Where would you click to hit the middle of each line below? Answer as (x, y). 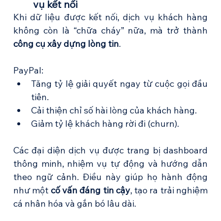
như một (32, 190)
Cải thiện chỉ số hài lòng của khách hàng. (114, 110)
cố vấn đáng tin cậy (90, 190)
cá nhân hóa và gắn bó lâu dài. (74, 204)
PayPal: (28, 71)
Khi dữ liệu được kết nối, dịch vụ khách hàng (110, 17)
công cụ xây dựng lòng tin (66, 44)
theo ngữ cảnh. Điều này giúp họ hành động (110, 177)
